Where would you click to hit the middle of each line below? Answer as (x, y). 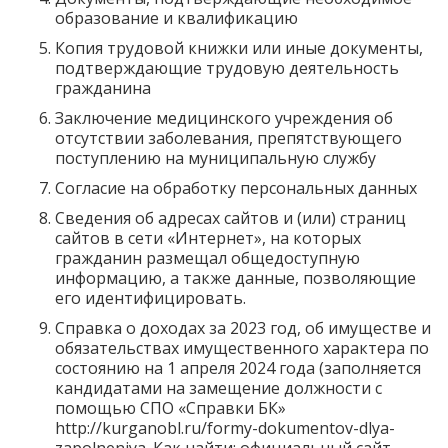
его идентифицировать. (150, 298)
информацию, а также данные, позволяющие (235, 278)
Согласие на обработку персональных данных (236, 188)
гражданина (103, 88)
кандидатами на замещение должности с (218, 388)
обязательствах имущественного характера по (242, 348)
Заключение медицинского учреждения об (224, 118)
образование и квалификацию (176, 18)
